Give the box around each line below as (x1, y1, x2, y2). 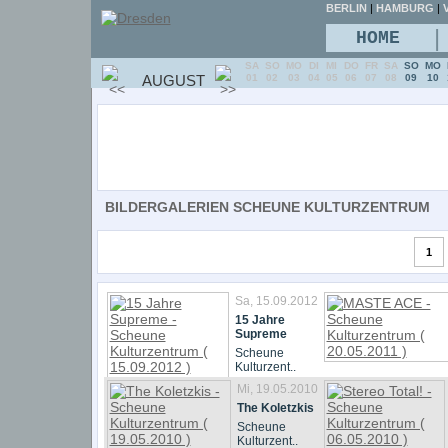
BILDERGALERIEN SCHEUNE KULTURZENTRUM (104, 199, 430, 215)
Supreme (234, 327, 287, 341)
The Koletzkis (236, 401, 314, 415)
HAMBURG (375, 2, 434, 14)
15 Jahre (234, 313, 285, 327)
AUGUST (141, 72, 205, 89)
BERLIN (325, 2, 367, 14)
